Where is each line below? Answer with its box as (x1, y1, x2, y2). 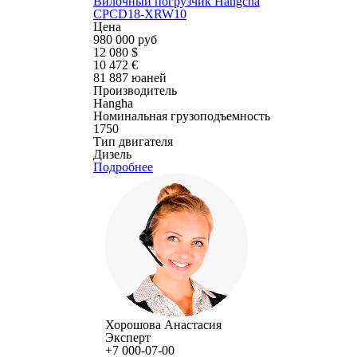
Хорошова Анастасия (105, 318, 222, 331)
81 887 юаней (93, 71, 167, 84)
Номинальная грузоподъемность (93, 109, 270, 123)
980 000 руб (93, 33, 157, 46)
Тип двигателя (93, 135, 173, 148)
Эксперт (105, 331, 151, 344)
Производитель (93, 84, 177, 97)
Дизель (93, 147, 131, 161)
